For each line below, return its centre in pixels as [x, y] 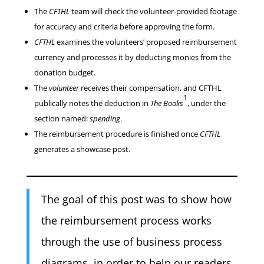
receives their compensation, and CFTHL [151, 88]
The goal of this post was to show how [136, 199]
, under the [206, 103]
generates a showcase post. [82, 149]
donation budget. [65, 73]
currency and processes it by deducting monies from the [132, 57]
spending [105, 119]
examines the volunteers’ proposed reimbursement [146, 42]
